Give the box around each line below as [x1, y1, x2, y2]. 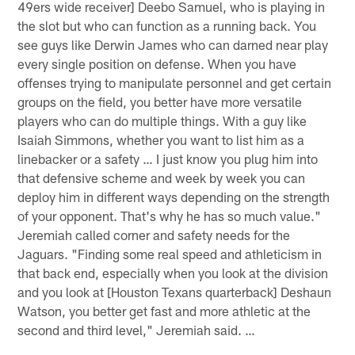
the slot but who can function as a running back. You [17, 17, 317, 33]
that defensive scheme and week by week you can [17, 169, 306, 185]
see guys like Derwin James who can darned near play [17, 36, 329, 52]
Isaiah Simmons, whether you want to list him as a [17, 131, 305, 147]
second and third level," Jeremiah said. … [17, 321, 256, 338]
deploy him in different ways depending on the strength [17, 188, 330, 204]
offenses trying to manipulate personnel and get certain [17, 74, 332, 90]
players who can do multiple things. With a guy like [17, 112, 307, 128]
